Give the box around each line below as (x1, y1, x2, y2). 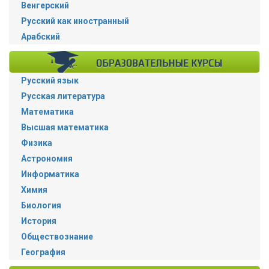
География (21, 247, 65, 257)
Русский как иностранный (21, 16, 129, 26)
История (21, 216, 56, 226)
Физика (21, 138, 52, 148)
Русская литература (21, 91, 105, 101)
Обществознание (21, 231, 93, 241)
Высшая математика (21, 122, 109, 132)
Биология (21, 200, 61, 210)
